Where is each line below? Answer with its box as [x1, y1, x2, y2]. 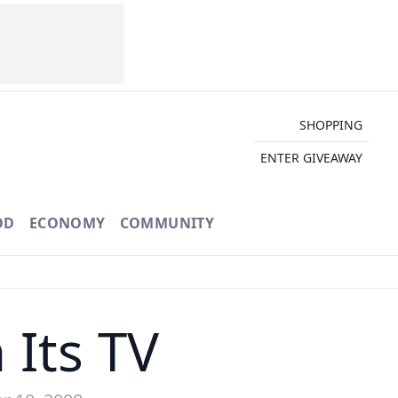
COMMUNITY [119, 213, 215, 233]
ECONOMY [28, 213, 106, 233]
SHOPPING [298, 115, 362, 133]
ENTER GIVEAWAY [259, 148, 362, 166]
